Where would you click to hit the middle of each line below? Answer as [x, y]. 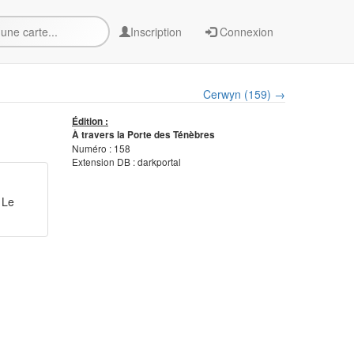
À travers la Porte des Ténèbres [143, 135]
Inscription [156, 32]
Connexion [245, 32]
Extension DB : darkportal [126, 162]
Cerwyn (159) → [244, 94]
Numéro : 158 [101, 148]
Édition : [90, 121]
